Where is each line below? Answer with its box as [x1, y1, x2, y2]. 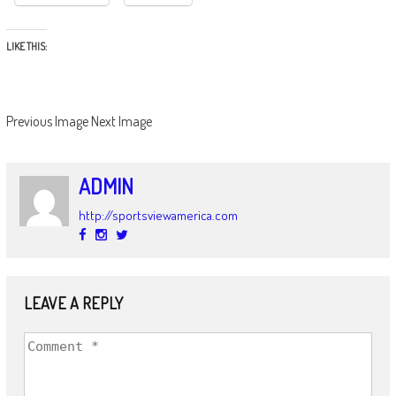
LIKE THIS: [5, 39, 47, 53]
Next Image [90, 111, 152, 130]
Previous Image [5, 111, 88, 130]
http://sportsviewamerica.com [79, 206, 239, 224]
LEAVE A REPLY [23, 293, 123, 313]
